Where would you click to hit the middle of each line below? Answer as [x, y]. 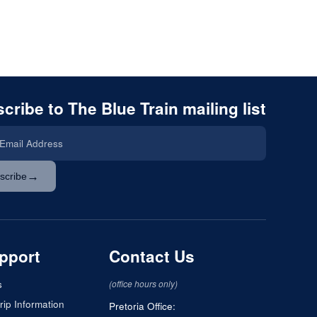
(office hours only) [144, 283]
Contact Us [152, 256]
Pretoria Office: [143, 306]
